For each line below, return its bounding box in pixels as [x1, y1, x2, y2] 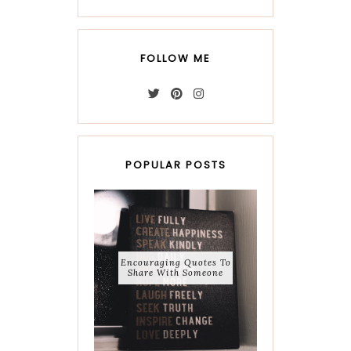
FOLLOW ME [140, 51, 211, 67]
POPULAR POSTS [125, 157, 226, 173]
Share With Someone [128, 267, 223, 279]
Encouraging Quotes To [120, 257, 231, 269]
